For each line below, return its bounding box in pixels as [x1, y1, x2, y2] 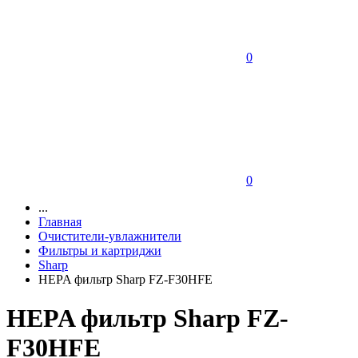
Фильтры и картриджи [38, 243, 161, 257]
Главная [38, 214, 82, 229]
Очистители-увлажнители [38, 229, 181, 243]
